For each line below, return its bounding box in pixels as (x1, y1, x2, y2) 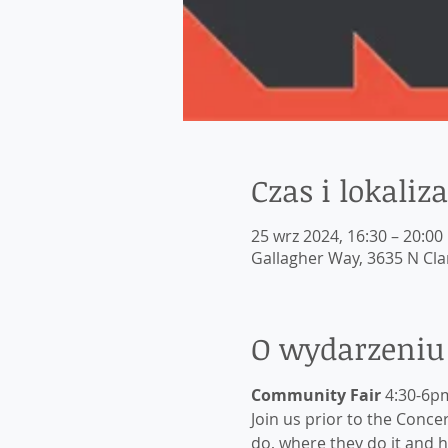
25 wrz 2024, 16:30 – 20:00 (250, 225, 443, 247)
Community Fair (250, 384, 381, 406)
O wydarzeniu (250, 328, 444, 369)
